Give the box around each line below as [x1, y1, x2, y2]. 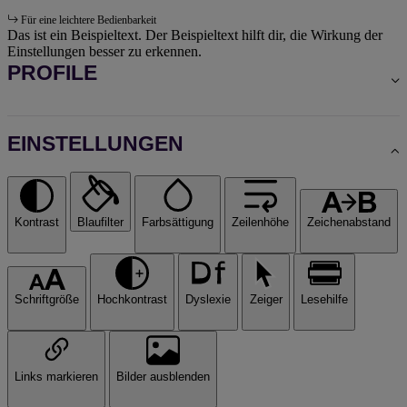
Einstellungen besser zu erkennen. [7, 43, 202, 59]
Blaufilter [77, 214, 124, 229]
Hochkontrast [97, 292, 167, 306]
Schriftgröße [15, 292, 79, 306]
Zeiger [249, 292, 283, 306]
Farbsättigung [142, 214, 213, 229]
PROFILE [7, 60, 97, 84]
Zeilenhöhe [232, 214, 289, 229]
